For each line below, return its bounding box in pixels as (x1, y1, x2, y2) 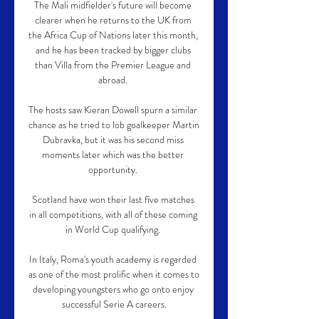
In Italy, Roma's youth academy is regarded (29, 252, 197, 266)
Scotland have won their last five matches (31, 192, 194, 206)
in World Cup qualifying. (66, 222, 162, 236)
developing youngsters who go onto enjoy (32, 282, 194, 296)
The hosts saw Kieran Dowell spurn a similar (28, 103, 197, 117)
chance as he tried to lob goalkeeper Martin (28, 117, 199, 132)
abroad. (98, 73, 130, 87)
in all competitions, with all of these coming (28, 207, 197, 221)
